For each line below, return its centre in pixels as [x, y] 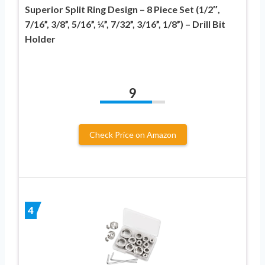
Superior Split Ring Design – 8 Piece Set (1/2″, [122, 9]
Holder [40, 38]
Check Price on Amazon [132, 134]
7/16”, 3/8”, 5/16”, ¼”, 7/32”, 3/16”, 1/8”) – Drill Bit [125, 24]
